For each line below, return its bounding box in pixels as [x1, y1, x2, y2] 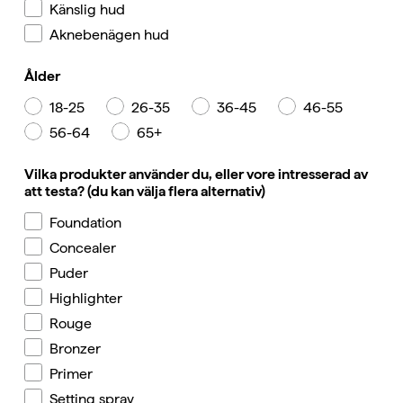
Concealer [49, 238, 116, 256]
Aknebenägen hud [49, 25, 169, 43]
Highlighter [49, 289, 122, 307]
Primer [49, 364, 93, 382]
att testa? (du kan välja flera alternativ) [24, 183, 265, 201]
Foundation [49, 213, 121, 231]
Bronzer [49, 339, 101, 357]
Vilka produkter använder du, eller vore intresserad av [24, 166, 368, 184]
